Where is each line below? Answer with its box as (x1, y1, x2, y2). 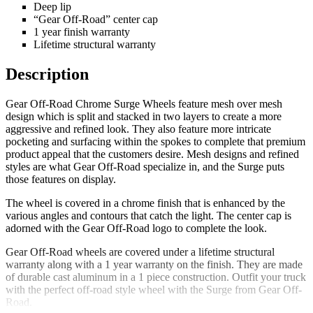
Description (6, 65, 89, 84)
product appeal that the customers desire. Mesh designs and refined (6, 148, 299, 161)
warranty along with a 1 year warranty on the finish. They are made (6, 259, 303, 271)
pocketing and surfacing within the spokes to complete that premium (6, 136, 305, 148)
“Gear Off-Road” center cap (34, 13, 158, 26)
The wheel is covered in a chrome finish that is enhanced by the (6, 197, 285, 210)
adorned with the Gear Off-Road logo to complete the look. (6, 222, 267, 235)
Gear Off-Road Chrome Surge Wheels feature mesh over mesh (6, 98, 282, 110)
